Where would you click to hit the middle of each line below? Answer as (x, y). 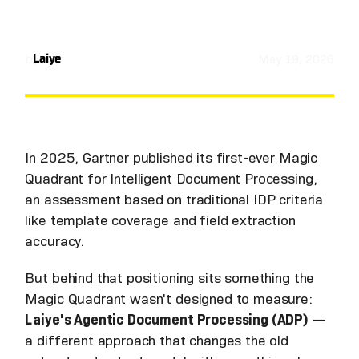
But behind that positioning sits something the (170, 278)
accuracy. (55, 241)
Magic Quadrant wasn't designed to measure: (169, 298)
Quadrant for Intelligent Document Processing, (171, 178)
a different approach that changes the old (157, 340)
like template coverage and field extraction (160, 220)
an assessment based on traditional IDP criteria (174, 199)
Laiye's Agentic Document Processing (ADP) (167, 319)
